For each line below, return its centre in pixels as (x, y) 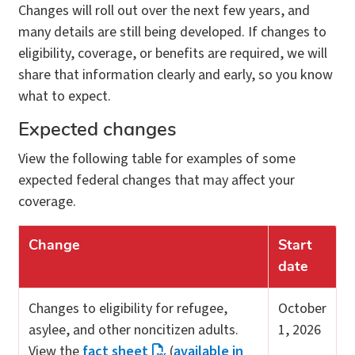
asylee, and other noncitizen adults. (134, 330)
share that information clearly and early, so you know (176, 75)
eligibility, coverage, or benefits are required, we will (173, 53)
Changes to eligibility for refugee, (128, 309)
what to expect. (65, 96)
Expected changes (97, 131)
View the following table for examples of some (157, 159)
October (302, 309)
